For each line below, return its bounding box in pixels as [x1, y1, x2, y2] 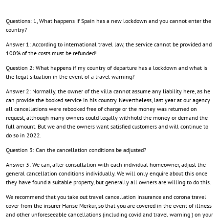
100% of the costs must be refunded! [6, 49, 97, 57]
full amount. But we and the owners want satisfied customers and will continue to [6, 122, 208, 130]
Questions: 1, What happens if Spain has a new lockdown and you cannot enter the [6, 17, 211, 24]
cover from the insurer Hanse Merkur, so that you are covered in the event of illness [6, 201, 212, 209]
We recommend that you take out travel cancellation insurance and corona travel [6, 193, 206, 200]
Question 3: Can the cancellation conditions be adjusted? [6, 146, 146, 153]
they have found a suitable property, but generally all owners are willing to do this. [6, 178, 211, 186]
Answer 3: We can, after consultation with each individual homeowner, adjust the [6, 160, 206, 168]
